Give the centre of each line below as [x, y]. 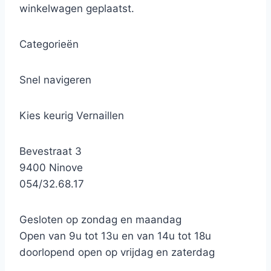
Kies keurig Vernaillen [72, 116]
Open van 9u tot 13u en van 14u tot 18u [115, 236]
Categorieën [49, 44]
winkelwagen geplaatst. [77, 8]
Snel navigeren [55, 80]
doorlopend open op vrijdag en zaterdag [117, 252]
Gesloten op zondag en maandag [100, 220]
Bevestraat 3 [54, 151]
